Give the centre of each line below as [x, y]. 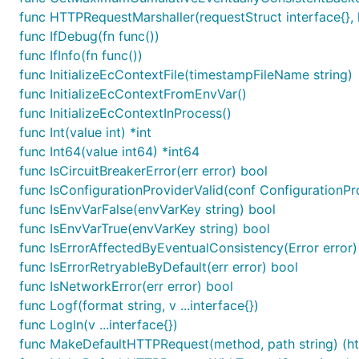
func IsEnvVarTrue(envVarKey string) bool [145, 228]
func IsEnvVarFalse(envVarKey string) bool [147, 209]
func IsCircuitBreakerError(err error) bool [143, 171]
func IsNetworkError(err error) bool [126, 286]
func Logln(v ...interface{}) [99, 325]
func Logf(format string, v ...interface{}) [139, 305]
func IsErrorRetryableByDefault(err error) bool [159, 267]
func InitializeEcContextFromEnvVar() [133, 94]
